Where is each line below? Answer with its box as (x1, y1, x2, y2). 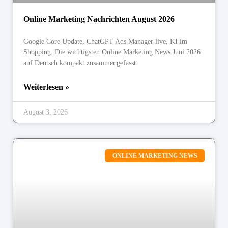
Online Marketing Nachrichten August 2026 (23, 14, 175, 23)
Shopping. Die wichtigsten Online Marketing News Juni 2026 (23, 48, 201, 56)
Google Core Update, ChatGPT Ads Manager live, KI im (23, 37, 187, 45)
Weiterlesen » (23, 82, 69, 91)
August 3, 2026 (23, 108, 68, 116)
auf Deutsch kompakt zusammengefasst (23, 59, 136, 67)
